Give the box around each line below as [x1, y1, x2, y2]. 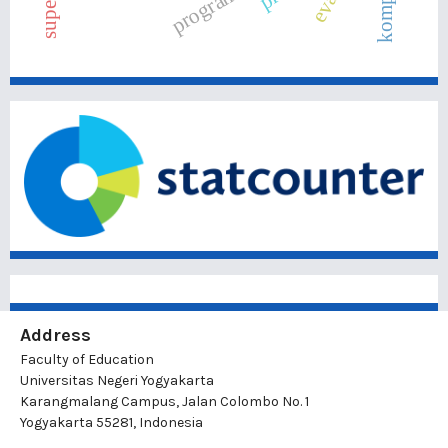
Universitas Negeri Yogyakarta [20, 372, 214, 390]
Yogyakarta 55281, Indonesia [20, 414, 203, 432]
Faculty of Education [20, 351, 154, 369]
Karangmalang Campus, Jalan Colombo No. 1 [20, 393, 309, 411]
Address [20, 324, 91, 347]
